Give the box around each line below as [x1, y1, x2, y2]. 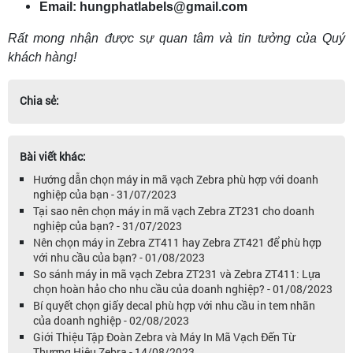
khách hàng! [8, 50, 76, 64]
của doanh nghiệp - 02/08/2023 [33, 313, 189, 328]
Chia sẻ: [20, 93, 59, 108]
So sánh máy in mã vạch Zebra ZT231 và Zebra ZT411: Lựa [33, 266, 321, 281]
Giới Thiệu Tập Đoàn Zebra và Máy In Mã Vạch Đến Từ [33, 329, 295, 344]
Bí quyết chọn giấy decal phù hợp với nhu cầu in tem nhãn [33, 298, 315, 313]
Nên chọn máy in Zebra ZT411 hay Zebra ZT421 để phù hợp [33, 235, 321, 250]
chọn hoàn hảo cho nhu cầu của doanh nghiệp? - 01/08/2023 [33, 281, 333, 296]
